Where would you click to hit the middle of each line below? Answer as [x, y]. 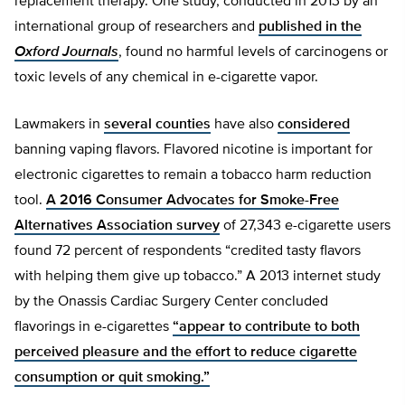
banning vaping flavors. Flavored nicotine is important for [193, 150]
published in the [310, 27]
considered [314, 125]
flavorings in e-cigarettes [94, 327]
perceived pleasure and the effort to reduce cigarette [186, 353]
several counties [157, 125]
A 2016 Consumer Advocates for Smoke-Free [193, 201]
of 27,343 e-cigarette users [305, 226]
